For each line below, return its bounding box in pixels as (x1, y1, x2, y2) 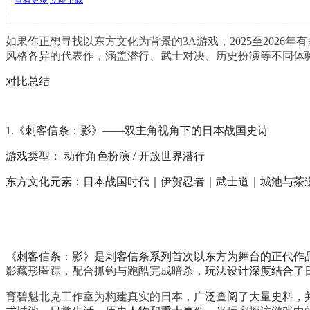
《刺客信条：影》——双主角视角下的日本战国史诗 (14, 124, 268, 136)
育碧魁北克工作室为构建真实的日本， (6, 290, 194, 302)
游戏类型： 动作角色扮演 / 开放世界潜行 (6, 149, 205, 162)
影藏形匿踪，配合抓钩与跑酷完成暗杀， (6, 264, 205, 277)
